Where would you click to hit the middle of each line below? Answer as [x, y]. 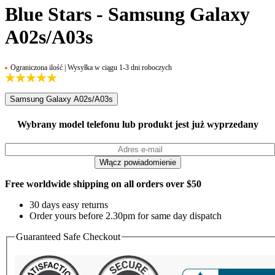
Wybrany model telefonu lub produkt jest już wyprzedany [137, 124]
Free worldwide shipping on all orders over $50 [103, 184]
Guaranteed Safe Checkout [68, 236]
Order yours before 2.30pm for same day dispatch [126, 215]
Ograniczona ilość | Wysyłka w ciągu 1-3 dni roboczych [91, 68]
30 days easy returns [69, 204]
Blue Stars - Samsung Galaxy [127, 14]
